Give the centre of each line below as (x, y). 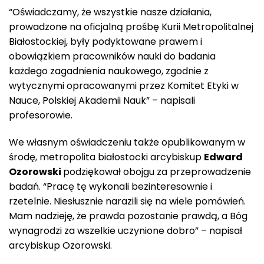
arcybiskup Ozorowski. (60, 245)
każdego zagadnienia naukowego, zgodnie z (109, 71)
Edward (223, 157)
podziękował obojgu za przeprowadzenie (157, 171)
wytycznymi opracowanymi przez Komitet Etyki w (124, 85)
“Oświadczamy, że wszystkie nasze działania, (110, 12)
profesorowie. (41, 115)
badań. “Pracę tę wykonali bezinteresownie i (110, 186)
